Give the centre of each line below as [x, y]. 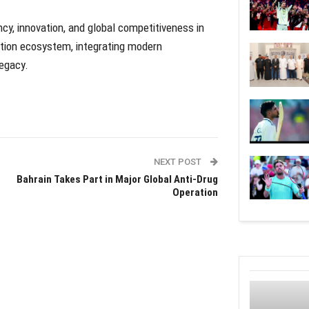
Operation [195, 193]
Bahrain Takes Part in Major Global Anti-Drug [117, 180]
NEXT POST [178, 162]
